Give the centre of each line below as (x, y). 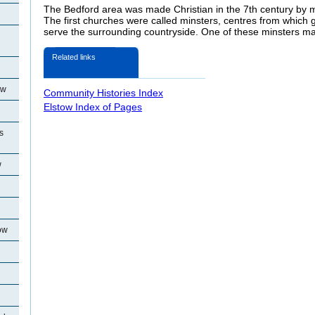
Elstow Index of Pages (93, 107)
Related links (74, 57)
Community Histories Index (103, 93)
